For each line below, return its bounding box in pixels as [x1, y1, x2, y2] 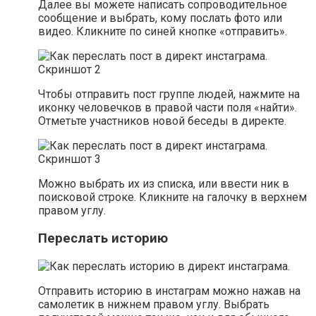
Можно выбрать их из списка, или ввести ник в [38, 177, 289, 191]
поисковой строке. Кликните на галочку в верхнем [38, 190, 307, 205]
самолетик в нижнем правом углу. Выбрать [38, 297, 269, 311]
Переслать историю [38, 230, 168, 246]
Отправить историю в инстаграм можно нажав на [38, 284, 300, 298]
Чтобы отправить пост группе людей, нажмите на [38, 87, 300, 102]
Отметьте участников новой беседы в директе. [38, 114, 286, 128]
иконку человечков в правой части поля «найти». [38, 101, 297, 115]
